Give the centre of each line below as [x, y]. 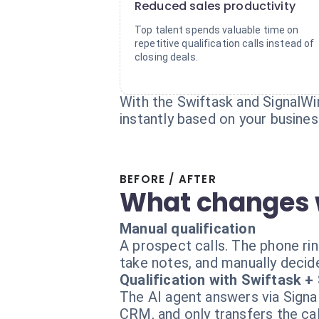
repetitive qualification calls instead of [225, 43]
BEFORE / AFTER [168, 179]
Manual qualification [188, 229]
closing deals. [166, 57]
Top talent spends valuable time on [217, 30]
